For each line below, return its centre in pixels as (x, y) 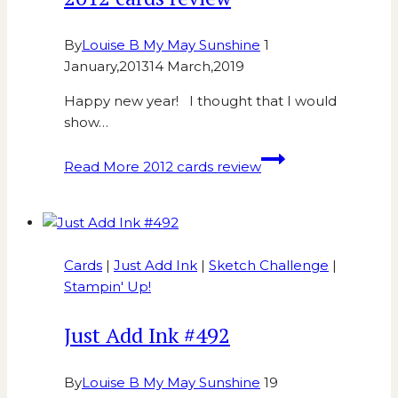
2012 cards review (200, 167)
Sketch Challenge (269, 266)
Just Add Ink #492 (147, 335)
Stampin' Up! (107, 287)
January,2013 (107, 67)
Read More (102, 167)
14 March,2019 (197, 67)
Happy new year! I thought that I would (200, 101)
